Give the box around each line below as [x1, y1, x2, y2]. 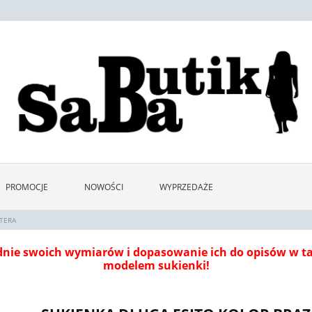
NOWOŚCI [84, 180, 123, 193]
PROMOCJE [6, 180, 48, 193]
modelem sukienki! [102, 257, 210, 273]
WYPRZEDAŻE [159, 180, 213, 193]
